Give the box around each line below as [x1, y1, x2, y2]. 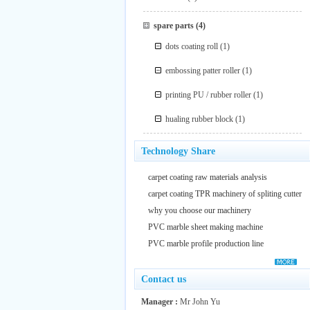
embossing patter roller [165, 66, 241, 75]
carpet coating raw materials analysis [148, 172, 267, 182]
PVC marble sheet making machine [148, 222, 263, 232]
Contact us [141, 274, 186, 284]
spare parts [153, 21, 194, 30]
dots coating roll [165, 42, 219, 51]
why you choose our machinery [148, 206, 251, 215]
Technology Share [141, 146, 215, 156]
